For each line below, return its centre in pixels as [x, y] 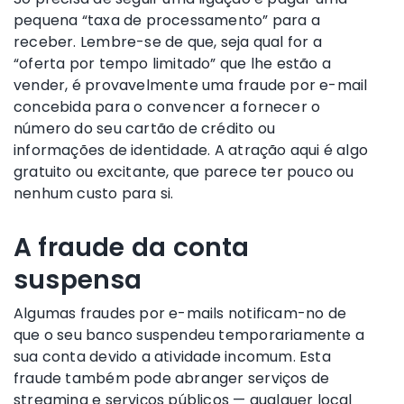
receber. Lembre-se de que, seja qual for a [168, 41]
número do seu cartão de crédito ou [145, 128]
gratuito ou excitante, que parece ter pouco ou [184, 171]
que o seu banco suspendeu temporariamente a [189, 335]
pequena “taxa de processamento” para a [167, 20]
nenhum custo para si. [94, 193]
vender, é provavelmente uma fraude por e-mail [191, 85]
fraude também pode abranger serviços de [172, 378]
